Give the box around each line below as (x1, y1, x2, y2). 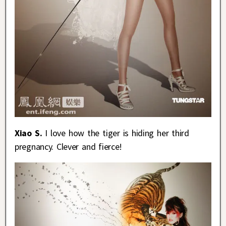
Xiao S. (15, 127, 45, 139)
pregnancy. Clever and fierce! (15, 140, 123, 152)
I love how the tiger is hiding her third (45, 127, 189, 139)
